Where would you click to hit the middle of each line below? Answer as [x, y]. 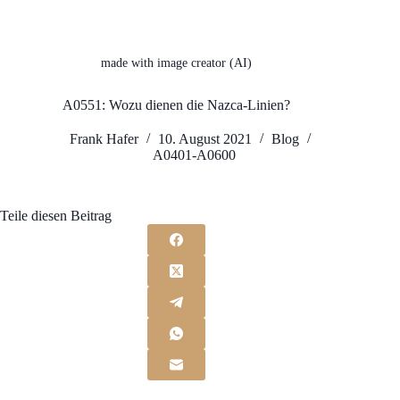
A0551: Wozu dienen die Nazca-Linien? [176, 105]
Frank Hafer [104, 139]
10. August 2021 [204, 139]
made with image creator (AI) [176, 63]
